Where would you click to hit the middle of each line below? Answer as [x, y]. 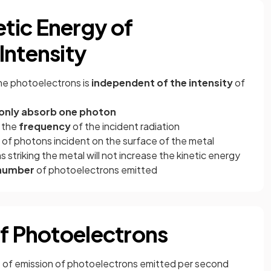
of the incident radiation [125, 126]
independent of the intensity [162, 83]
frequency [45, 126]
